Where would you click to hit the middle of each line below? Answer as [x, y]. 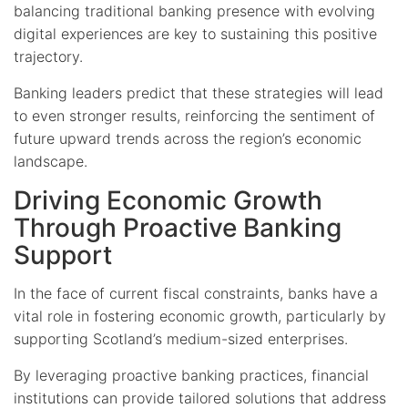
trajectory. [48, 56]
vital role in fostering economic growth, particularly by [200, 316]
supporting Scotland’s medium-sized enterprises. [181, 338]
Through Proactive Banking [178, 227]
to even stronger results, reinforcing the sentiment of [194, 115]
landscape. [51, 161]
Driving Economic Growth [168, 200]
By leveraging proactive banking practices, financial [191, 375]
